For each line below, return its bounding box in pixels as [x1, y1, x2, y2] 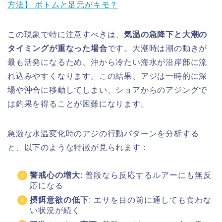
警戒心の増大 [30, 170, 80, 179]
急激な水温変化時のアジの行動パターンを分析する [7, 129, 199, 138]
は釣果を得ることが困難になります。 [7, 99, 149, 108]
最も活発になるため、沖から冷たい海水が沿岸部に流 [7, 57, 208, 66]
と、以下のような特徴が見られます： [7, 143, 149, 152]
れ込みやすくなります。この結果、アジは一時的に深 [7, 71, 208, 80]
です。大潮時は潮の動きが [107, 44, 208, 53]
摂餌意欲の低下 [30, 195, 89, 204]
